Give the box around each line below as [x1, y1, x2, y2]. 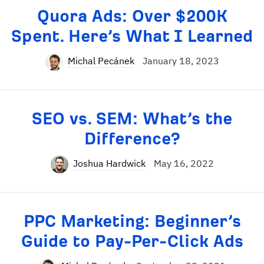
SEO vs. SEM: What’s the [32, 110, 232, 128]
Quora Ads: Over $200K [37, 7, 227, 25]
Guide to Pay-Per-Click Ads [21, 232, 243, 250]
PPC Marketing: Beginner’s [23, 212, 241, 230]
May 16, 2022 [153, 157, 214, 169]
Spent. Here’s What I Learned [11, 27, 253, 45]
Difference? [84, 130, 180, 148]
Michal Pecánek [67, 55, 134, 67]
